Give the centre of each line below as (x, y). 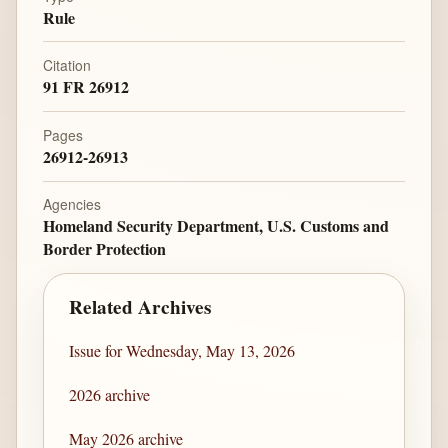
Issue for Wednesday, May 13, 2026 (182, 351)
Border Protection (104, 249)
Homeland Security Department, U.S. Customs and (215, 226)
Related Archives (140, 306)
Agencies (71, 204)
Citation (66, 65)
